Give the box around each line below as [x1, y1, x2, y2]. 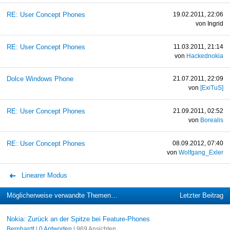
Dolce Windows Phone [6, 75, 73, 83]
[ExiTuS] [200, 85, 224, 91]
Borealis [200, 117, 224, 123]
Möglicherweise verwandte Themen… [6, 191, 118, 200]
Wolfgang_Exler [179, 149, 224, 156]
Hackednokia [186, 52, 224, 59]
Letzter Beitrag [180, 191, 224, 200]
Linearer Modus [20, 171, 68, 180]
